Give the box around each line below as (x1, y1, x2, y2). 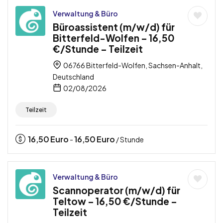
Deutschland (53, 72, 94, 82)
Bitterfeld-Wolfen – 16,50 (53, 32, 175, 44)
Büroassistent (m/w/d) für (53, 21, 175, 33)
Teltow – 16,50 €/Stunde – (53, 195, 177, 208)
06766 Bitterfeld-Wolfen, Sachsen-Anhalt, (62, 61, 203, 70)
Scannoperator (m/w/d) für (53, 184, 180, 197)
